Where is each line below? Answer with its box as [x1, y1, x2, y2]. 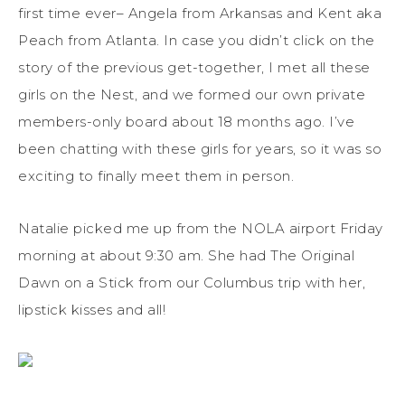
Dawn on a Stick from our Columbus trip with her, [18, 273, 365, 291]
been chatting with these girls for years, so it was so [18, 139, 381, 157]
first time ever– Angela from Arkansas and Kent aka [18, 4, 381, 22]
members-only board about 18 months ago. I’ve [18, 112, 354, 130]
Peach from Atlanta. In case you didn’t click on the [18, 31, 375, 49]
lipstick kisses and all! [18, 300, 165, 318]
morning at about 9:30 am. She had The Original [18, 246, 354, 264]
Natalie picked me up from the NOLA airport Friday [18, 219, 383, 237]
